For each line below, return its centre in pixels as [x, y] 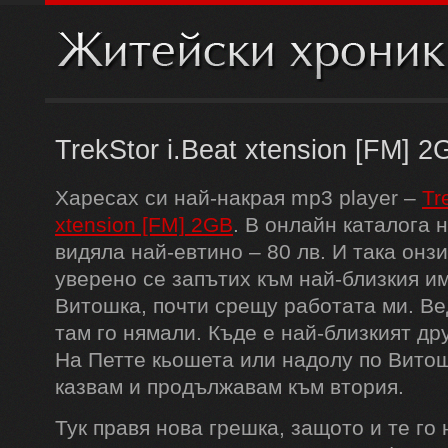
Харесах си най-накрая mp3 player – [238, 197]
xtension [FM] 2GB [144, 224]
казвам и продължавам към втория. [229, 386]
